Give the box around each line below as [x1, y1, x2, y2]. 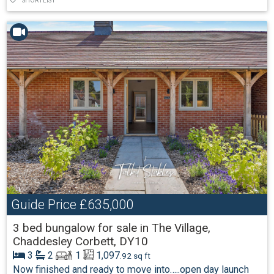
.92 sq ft [120, 250, 151, 261]
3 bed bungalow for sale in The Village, [12, 220, 210, 235]
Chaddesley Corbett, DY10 [12, 234, 148, 248]
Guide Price [10, 196, 76, 212]
